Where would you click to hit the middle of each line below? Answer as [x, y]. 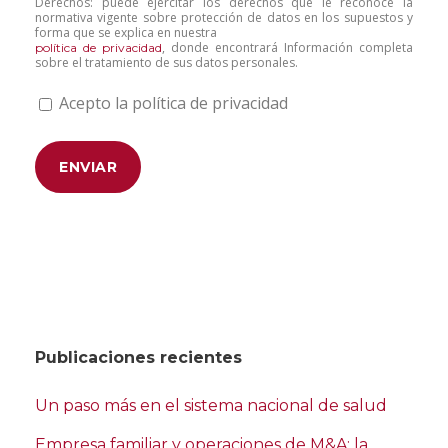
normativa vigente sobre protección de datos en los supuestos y [224, 18]
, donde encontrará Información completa [287, 48]
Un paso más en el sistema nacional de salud [211, 406]
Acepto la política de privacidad [173, 103]
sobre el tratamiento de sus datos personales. [166, 63]
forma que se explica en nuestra [126, 33]
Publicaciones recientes [138, 358]
